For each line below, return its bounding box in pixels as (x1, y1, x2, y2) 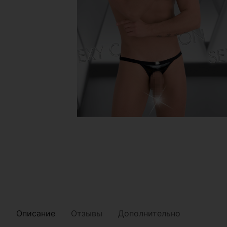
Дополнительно (118, 208, 180, 218)
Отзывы (71, 208, 102, 218)
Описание (16, 208, 55, 218)
